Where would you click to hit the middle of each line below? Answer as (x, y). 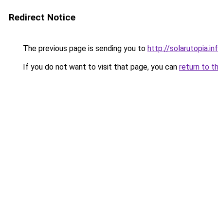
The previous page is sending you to (84, 48)
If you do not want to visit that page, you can (100, 67)
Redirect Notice (42, 17)
